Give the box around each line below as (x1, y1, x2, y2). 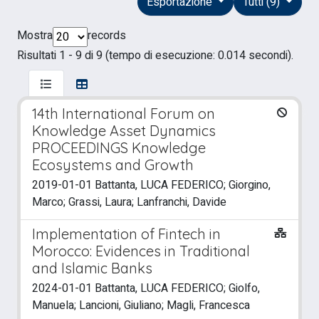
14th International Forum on (32, 104, 215, 122)
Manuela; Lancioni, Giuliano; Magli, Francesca (32, 296, 250, 314)
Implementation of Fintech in (32, 224, 221, 243)
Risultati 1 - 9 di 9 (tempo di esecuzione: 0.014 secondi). (17, 46, 293, 64)
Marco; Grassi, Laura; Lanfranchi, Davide (32, 193, 226, 211)
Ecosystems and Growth (32, 155, 194, 174)
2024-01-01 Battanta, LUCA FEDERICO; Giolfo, (32, 279, 260, 297)
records (88, 26, 126, 44)
